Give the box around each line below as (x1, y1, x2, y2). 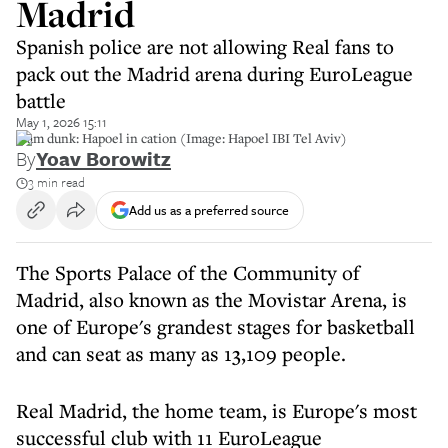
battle (16, 87, 66, 114)
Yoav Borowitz (36, 144, 171, 173)
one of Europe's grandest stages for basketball (16, 313, 415, 340)
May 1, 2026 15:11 (16, 112, 107, 132)
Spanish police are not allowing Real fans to (16, 33, 394, 60)
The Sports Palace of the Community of (16, 259, 360, 286)
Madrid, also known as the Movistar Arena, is (16, 286, 407, 313)
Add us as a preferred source (129, 199, 289, 220)
